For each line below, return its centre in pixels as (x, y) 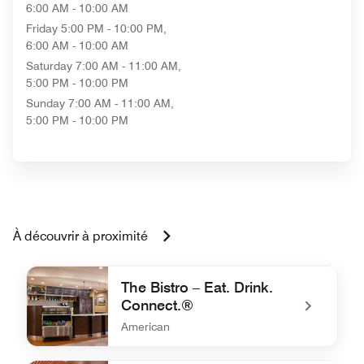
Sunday (45, 103)
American (145, 327)
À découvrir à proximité (80, 236)
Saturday (49, 66)
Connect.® (157, 305)
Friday (42, 28)
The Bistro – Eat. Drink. (197, 287)
